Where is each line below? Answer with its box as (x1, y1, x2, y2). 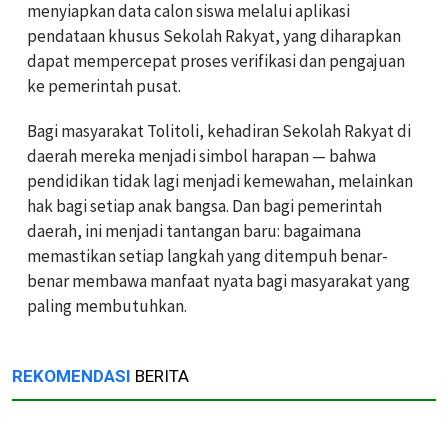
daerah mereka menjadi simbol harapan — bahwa (27, 145, 376, 167)
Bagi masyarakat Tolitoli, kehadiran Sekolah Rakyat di (27, 120, 411, 142)
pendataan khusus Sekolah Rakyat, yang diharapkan (27, 25, 401, 47)
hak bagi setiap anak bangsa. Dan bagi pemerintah (27, 195, 382, 217)
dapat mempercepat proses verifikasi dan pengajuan (27, 50, 405, 72)
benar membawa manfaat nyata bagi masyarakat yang (27, 270, 410, 292)
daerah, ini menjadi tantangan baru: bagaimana (27, 220, 361, 242)
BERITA (131, 366, 189, 386)
